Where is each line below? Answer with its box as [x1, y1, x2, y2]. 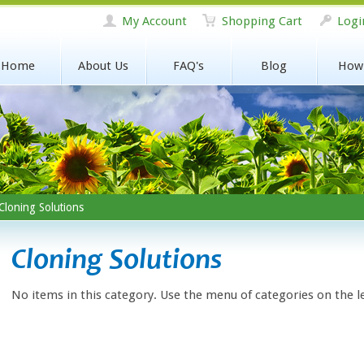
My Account [122, 14, 187, 28]
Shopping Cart [222, 14, 302, 28]
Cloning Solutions [11, 242, 222, 276]
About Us [77, 58, 128, 73]
